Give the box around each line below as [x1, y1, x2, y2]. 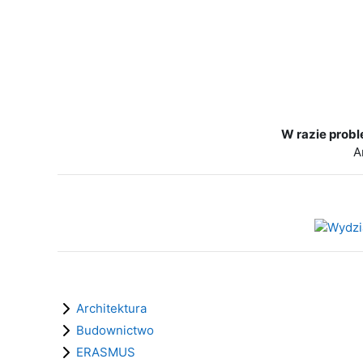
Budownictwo [76, 322, 154, 338]
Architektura [76, 301, 147, 316]
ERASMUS [76, 344, 135, 360]
